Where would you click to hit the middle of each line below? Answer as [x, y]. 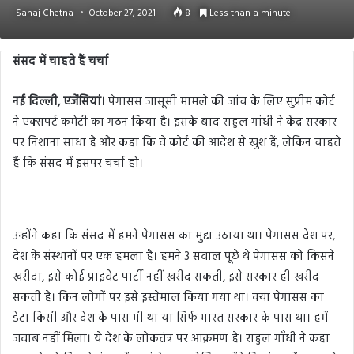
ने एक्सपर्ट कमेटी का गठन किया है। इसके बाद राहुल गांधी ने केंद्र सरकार [175, 122]
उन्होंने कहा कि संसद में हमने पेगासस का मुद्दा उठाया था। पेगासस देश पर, [174, 236]
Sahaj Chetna [45, 13]
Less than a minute [249, 13]
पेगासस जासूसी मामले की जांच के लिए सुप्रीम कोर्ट [222, 102]
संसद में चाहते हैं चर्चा [60, 61]
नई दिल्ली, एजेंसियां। [60, 102]
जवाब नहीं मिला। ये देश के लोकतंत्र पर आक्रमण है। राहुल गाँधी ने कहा [171, 339]
